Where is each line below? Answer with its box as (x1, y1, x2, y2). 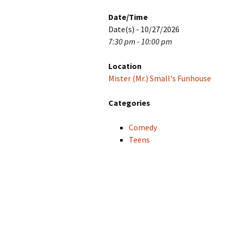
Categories (108, 98, 150, 108)
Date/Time (108, 12, 148, 22)
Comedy (129, 122, 157, 132)
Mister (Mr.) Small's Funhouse (108, 73, 211, 83)
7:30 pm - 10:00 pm (108, 36, 172, 47)
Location (108, 61, 142, 71)
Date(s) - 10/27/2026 (108, 24, 179, 34)
